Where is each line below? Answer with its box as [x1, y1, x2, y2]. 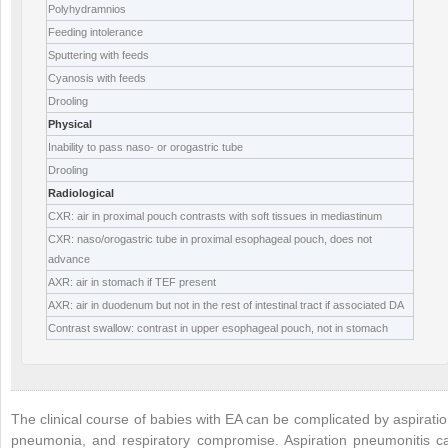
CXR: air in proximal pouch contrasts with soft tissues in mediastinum [48, 209, 382, 222]
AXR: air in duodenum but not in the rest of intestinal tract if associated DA [48, 298, 404, 311]
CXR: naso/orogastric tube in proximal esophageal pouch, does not [48, 232, 372, 245]
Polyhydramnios [48, 2, 126, 15]
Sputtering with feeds [48, 48, 149, 61]
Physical [48, 117, 92, 130]
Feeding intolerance [48, 25, 143, 38]
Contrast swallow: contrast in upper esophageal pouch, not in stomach [48, 321, 388, 334]
